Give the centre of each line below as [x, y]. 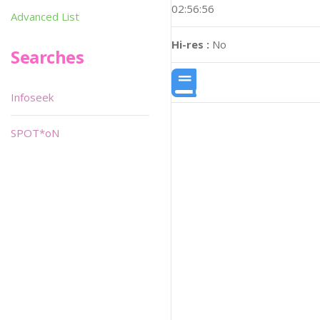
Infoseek [32, 97]
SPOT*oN [35, 133]
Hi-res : [190, 45]
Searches [47, 57]
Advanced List [45, 16]
